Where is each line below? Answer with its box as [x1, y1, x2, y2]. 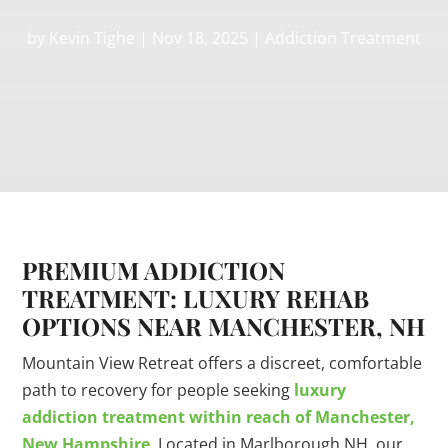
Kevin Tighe [49, 27, 135, 50]
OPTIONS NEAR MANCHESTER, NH [22, 310, 426, 343]
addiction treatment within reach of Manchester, [22, 406, 416, 429]
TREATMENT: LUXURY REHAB [22, 282, 370, 315]
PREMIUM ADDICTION [22, 254, 286, 287]
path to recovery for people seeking [22, 379, 295, 402]
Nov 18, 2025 [152, 27, 248, 50]
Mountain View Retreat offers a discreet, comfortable [22, 352, 423, 375]
